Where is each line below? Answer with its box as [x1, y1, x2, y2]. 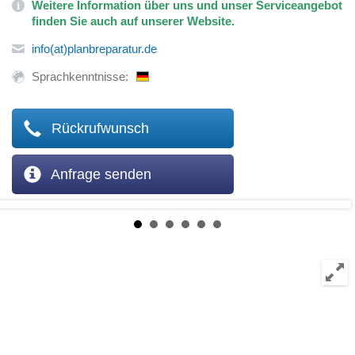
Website [184, 14, 231, 28]
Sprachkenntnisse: [32, 70, 128, 83]
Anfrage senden [48, 166, 151, 182]
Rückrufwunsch [48, 120, 149, 136]
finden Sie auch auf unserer [32, 14, 184, 28]
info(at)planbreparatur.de [32, 42, 157, 55]
